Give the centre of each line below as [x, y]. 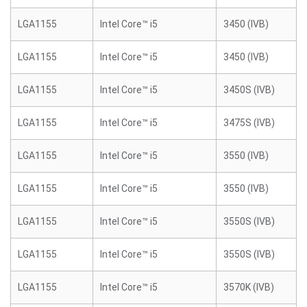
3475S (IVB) [249, 123]
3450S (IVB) [249, 90]
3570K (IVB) [249, 287]
